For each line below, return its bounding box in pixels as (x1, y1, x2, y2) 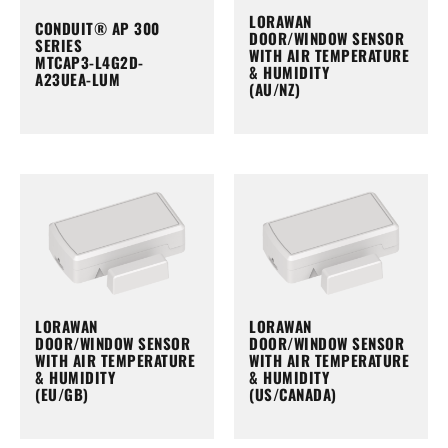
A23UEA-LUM (35, 67, 120, 90)
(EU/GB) (35, 383, 89, 406)
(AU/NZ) (249, 77, 301, 100)
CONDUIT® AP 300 (35, 16, 160, 39)
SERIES (35, 33, 82, 56)
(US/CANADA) (249, 383, 337, 406)
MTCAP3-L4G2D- (35, 50, 144, 73)
